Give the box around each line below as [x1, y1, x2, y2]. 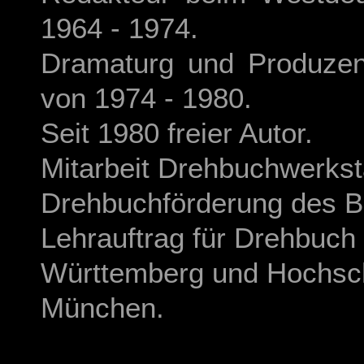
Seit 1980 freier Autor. [41, 117, 313, 149]
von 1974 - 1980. [41, 82, 252, 114]
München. [41, 292, 164, 323]
